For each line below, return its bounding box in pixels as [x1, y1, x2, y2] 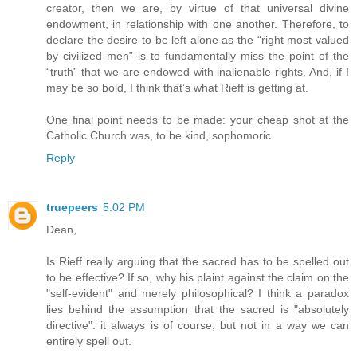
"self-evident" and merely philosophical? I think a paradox [46, 286, 349, 300]
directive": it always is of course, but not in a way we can [46, 318, 349, 331]
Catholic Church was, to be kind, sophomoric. [46, 128, 274, 142]
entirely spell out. [46, 334, 131, 347]
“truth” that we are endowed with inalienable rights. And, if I [46, 65, 349, 78]
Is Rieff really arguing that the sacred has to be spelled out [46, 254, 349, 268]
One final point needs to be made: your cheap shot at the [46, 112, 349, 126]
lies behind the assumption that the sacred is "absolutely [46, 302, 349, 316]
